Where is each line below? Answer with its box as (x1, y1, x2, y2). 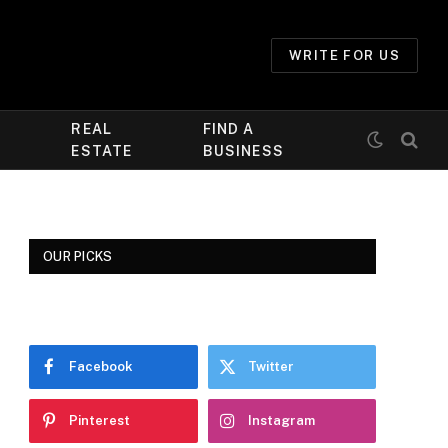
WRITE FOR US (288, 47, 400, 63)
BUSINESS (202, 143, 284, 159)
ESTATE (71, 143, 133, 159)
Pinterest (69, 413, 130, 428)
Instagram (247, 413, 315, 428)
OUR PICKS (43, 249, 113, 264)
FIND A (202, 121, 255, 137)
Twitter (247, 359, 294, 374)
